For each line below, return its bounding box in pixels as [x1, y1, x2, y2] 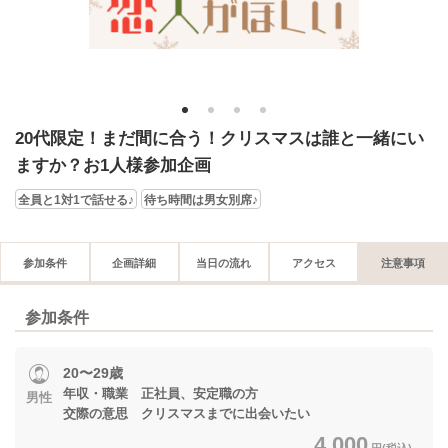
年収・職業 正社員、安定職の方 [63, 385, 258, 401]
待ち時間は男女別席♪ [144, 192, 258, 207]
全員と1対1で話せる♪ [18, 192, 134, 207]
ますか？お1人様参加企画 [15, 155, 211, 175]
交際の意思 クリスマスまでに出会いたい [63, 405, 310, 421]
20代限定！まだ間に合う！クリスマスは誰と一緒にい [15, 128, 424, 148]
